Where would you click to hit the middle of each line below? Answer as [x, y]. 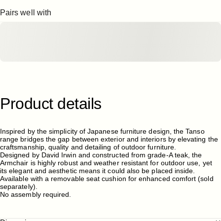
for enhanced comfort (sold [170, 179]
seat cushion [106, 179]
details [79, 104]
